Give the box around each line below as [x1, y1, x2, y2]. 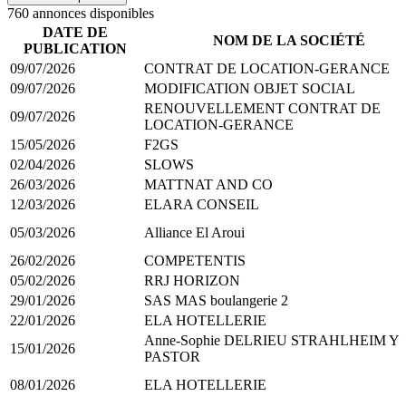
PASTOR [144, 348, 200, 364]
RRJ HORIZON [144, 272, 240, 288]
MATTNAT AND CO [144, 176, 273, 192]
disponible [86, 5, 149, 21]
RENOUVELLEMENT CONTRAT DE [144, 100, 381, 116]
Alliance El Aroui [144, 224, 245, 240]
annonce [29, 5, 81, 21]
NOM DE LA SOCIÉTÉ [213, 32, 365, 48]
